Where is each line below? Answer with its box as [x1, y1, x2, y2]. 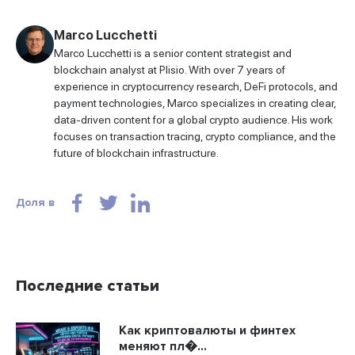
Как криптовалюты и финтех [119, 323, 296, 339]
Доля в [16, 196, 55, 210]
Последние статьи [16, 277, 159, 296]
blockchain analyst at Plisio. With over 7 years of [54, 63, 285, 77]
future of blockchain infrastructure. [54, 147, 219, 160]
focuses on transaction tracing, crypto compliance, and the [54, 130, 336, 143]
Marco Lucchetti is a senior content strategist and [54, 47, 292, 60]
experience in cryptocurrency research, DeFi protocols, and [54, 80, 338, 94]
